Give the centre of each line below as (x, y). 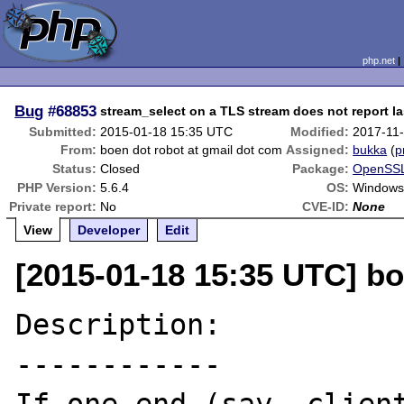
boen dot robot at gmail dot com (192, 150)
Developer (109, 230)
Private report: (53, 207)
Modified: (320, 132)
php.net (378, 60)
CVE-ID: (326, 207)
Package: (321, 169)
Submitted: (63, 132)
